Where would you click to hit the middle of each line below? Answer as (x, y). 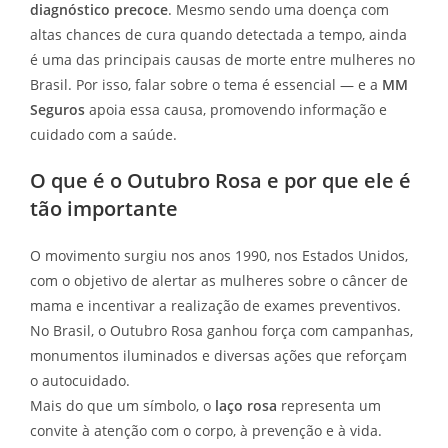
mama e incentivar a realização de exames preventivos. (215, 305)
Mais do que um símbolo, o (122, 405)
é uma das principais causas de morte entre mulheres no (222, 59)
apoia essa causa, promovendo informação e (236, 109)
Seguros (57, 109)
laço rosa (246, 405)
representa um (329, 405)
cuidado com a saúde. (103, 134)
